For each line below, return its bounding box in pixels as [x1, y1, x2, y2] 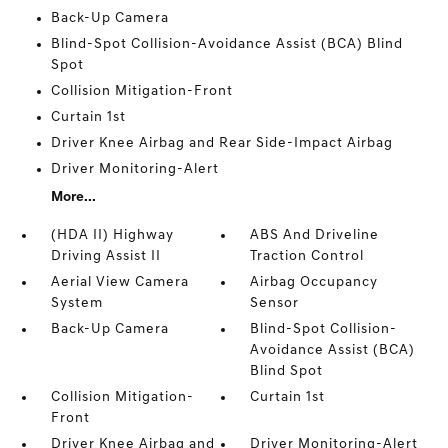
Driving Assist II [50, 249, 161, 264]
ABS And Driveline [250, 228, 380, 243]
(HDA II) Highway [50, 228, 174, 243]
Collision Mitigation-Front [50, 84, 233, 99]
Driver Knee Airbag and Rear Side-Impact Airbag [50, 136, 393, 151]
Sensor [250, 296, 300, 311]
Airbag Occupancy [250, 275, 379, 290]
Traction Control [250, 249, 365, 264]
